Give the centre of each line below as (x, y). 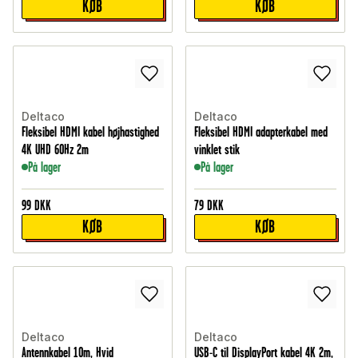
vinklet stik (217, 150)
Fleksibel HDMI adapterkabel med (261, 132)
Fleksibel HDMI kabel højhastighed (90, 132)
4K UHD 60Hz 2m (55, 150)
